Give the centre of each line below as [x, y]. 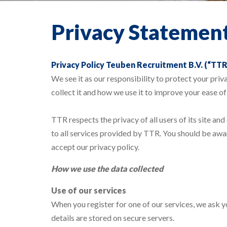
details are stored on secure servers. [113, 218]
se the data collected [125, 168]
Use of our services [89, 190]
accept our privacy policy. [95, 147]
